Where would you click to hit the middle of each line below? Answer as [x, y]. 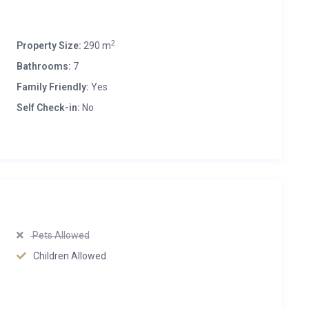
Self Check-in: [48, 108]
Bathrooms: [44, 66]
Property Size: [49, 46]
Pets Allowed [60, 235]
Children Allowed [70, 256]
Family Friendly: [53, 87]
